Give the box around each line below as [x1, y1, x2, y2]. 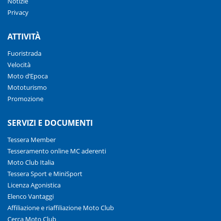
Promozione [7, 94, 43, 103]
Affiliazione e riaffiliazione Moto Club [7, 203, 114, 212]
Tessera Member [7, 135, 56, 144]
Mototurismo [7, 82, 47, 92]
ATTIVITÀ [7, 31, 40, 42]
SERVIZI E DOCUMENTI [7, 117, 93, 128]
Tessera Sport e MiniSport [7, 169, 82, 178]
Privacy [7, 7, 29, 17]
